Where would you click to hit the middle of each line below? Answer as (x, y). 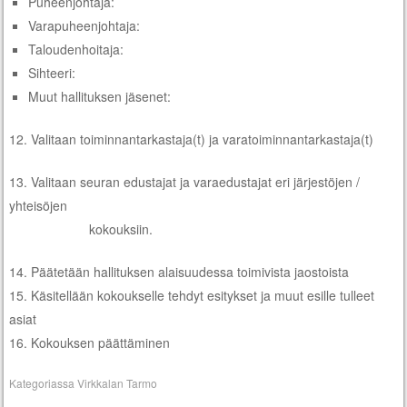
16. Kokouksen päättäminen (90, 342)
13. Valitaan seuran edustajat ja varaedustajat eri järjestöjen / (185, 181)
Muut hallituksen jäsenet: (100, 96)
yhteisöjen (39, 205)
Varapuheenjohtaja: (84, 25)
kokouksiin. (81, 228)
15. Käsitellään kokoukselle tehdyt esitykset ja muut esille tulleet (192, 295)
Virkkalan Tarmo (118, 382)
